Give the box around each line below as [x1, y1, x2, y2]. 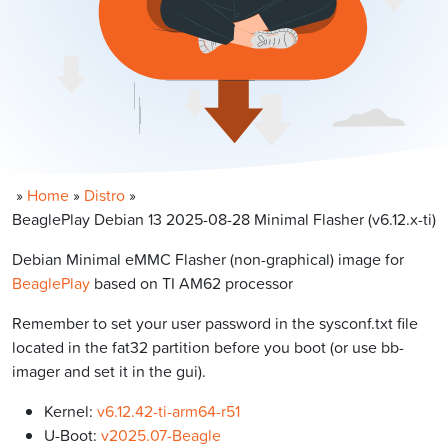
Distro [84, 183, 125, 206]
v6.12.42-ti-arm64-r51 [97, 399, 240, 422]
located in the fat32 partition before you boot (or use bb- [12, 335, 404, 358]
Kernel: [44, 399, 97, 422]
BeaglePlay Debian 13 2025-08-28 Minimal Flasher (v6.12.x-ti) [12, 207, 436, 230]
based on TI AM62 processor [90, 271, 293, 294]
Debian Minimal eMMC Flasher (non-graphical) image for [12, 247, 404, 270]
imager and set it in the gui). [12, 359, 206, 382]
